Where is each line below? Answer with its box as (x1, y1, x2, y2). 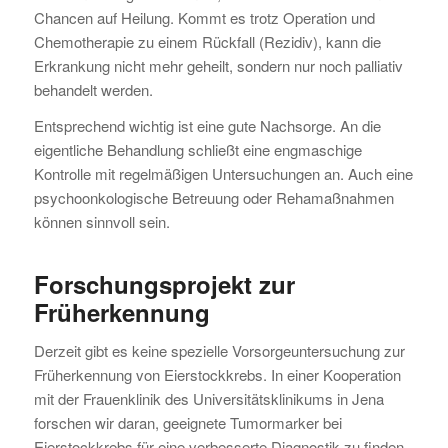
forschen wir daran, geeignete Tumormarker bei (33, 412, 342, 434)
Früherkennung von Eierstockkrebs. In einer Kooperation (33, 364, 401, 386)
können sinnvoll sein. (33, 211, 170, 233)
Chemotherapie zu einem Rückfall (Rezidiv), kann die (33, 30, 381, 52)
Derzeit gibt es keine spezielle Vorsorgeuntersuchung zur (33, 340, 405, 362)
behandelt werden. (33, 78, 153, 100)
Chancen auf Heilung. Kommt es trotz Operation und (33, 6, 375, 28)
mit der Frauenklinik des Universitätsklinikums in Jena (33, 388, 384, 410)
